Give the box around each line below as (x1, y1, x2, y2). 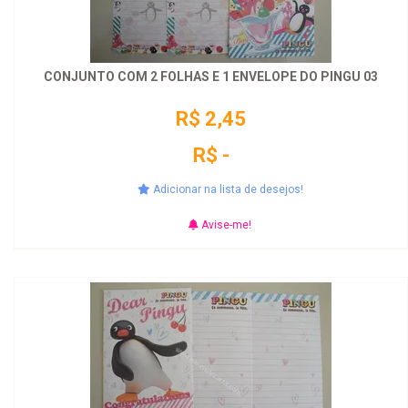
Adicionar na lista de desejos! (149, 183, 303, 196)
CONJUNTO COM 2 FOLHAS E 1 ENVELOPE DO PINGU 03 (44, 69, 378, 84)
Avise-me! (199, 219, 251, 231)
